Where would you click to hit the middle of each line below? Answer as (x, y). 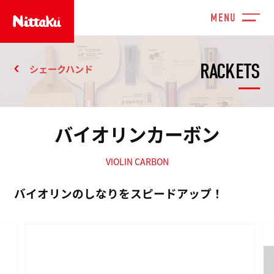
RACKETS (230, 72)
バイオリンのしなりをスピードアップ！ (119, 193)
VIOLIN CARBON (137, 162)
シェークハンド (61, 68)
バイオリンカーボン (137, 134)
